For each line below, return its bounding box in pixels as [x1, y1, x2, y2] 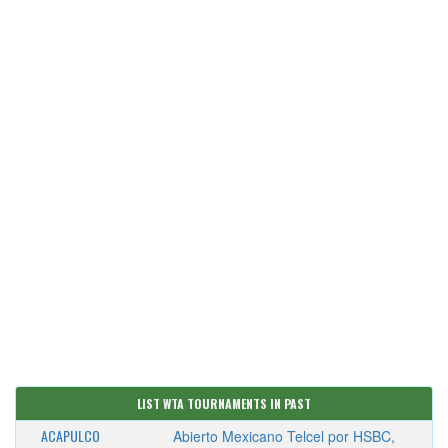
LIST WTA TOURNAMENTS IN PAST [137, 395, 311, 412]
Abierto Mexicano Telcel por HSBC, [172, 426, 395, 446]
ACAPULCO [41, 425, 100, 446]
